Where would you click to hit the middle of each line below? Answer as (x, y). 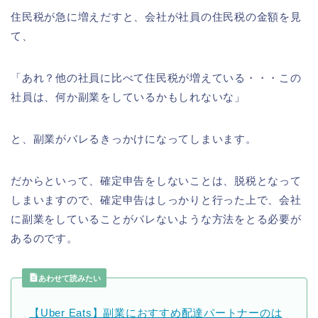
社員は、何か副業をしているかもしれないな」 (128, 97)
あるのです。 (44, 238)
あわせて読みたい (68, 278)
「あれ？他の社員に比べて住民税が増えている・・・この (156, 77)
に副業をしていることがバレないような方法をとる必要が (156, 219)
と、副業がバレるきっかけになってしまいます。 (134, 138)
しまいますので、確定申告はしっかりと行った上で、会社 (156, 199)
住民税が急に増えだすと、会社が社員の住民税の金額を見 (156, 16)
